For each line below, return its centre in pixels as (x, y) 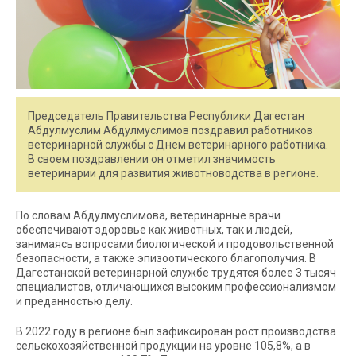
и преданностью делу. (74, 302)
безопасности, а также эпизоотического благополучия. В (166, 259)
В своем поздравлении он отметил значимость (152, 159)
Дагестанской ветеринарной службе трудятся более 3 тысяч (176, 273)
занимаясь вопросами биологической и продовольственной (175, 244)
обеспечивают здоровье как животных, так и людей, (154, 230)
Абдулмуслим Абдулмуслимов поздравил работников (170, 131)
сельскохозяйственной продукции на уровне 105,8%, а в (163, 346)
